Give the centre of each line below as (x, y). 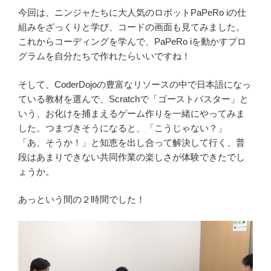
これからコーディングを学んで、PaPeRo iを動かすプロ (132, 42)
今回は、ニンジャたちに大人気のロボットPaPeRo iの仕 (132, 13)
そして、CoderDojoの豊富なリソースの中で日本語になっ (135, 84)
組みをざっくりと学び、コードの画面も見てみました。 (132, 27)
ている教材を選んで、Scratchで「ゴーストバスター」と (133, 99)
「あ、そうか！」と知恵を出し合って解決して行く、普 (132, 142)
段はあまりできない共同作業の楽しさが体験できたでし (132, 157)
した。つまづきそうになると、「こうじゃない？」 (122, 128)
